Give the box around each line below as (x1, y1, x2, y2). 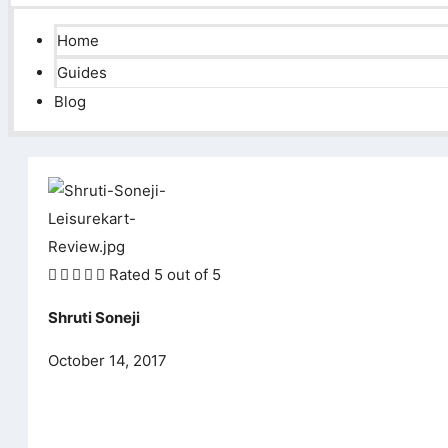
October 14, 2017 (48, 351, 167, 370)
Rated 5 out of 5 (109, 265, 221, 284)
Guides (57, 63, 107, 82)
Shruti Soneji (48, 308, 140, 327)
